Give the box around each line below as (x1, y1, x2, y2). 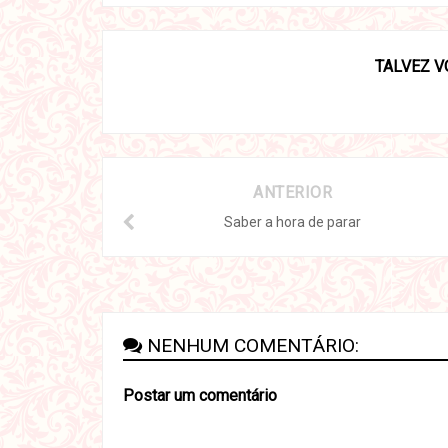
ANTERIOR (253, 183, 333, 202)
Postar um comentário (123, 386, 277, 405)
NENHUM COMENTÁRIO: (147, 334, 359, 357)
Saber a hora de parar (224, 214, 362, 230)
